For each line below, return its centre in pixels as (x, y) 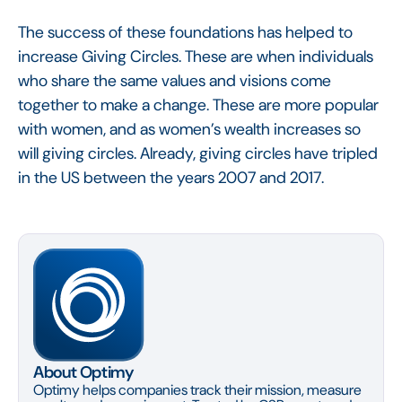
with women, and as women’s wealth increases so (189, 129)
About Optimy (83, 372)
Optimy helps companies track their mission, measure (197, 389)
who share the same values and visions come (175, 80)
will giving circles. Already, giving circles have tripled (198, 153)
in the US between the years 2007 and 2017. (171, 177)
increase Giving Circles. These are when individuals (196, 56)
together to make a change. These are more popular (198, 105)
